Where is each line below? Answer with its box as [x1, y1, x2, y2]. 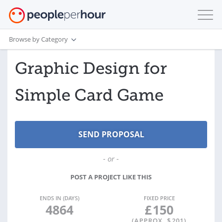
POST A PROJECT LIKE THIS [70, 172, 152, 181]
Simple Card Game [15, 85, 164, 105]
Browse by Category [9, 34, 68, 44]
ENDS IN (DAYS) [39, 194, 79, 202]
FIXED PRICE [143, 194, 175, 202]
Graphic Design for [15, 58, 167, 78]
